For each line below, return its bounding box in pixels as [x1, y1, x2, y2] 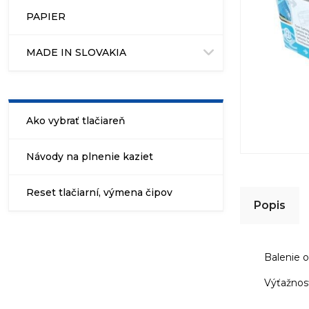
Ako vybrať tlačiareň [26, 114, 126, 128]
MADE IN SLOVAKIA [26, 46, 126, 59]
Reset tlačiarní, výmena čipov [26, 186, 172, 199]
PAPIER [26, 10, 66, 23]
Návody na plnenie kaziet [26, 150, 153, 163]
